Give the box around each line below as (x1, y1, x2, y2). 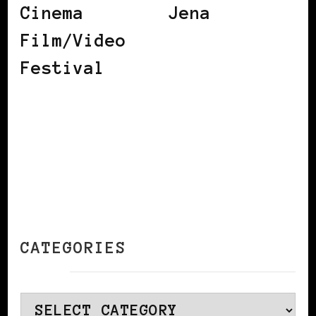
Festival (20, 59, 105, 78)
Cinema (20, 4, 84, 23)
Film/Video (20, 31, 126, 51)
